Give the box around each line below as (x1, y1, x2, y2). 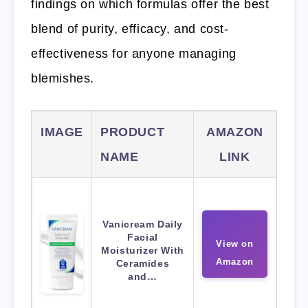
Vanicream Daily (102, 218, 183, 230)
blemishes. (31, 71, 94, 85)
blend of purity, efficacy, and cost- (31, 21, 229, 36)
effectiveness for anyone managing (31, 46, 236, 60)
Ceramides (115, 257, 170, 269)
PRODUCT (100, 124, 165, 139)
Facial (127, 231, 158, 243)
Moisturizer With (101, 244, 184, 256)
